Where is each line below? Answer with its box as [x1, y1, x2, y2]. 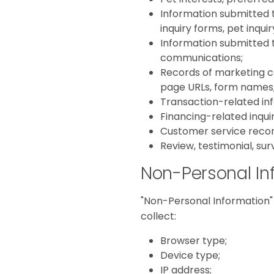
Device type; [160, 248, 220, 263]
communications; [160, 51, 243, 65]
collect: [141, 209, 176, 224]
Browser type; [160, 234, 227, 248]
